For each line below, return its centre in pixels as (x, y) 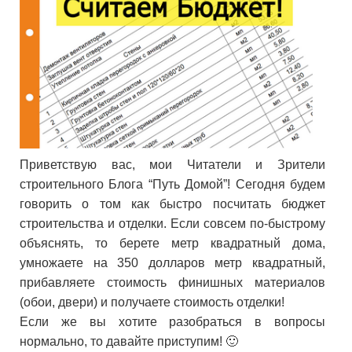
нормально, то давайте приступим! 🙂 (129, 341)
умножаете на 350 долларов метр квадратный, (173, 263)
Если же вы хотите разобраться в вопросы (173, 322)
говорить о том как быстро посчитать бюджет (173, 204)
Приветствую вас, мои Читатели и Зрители (173, 165)
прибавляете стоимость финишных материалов (173, 282)
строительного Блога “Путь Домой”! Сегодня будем (173, 184)
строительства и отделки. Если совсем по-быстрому (173, 224)
